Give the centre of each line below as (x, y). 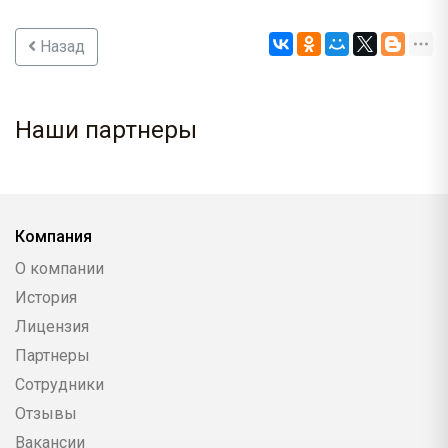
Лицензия (52, 327)
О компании (59, 269)
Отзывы (46, 414)
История (46, 298)
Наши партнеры (106, 130)
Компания (53, 237)
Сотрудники (59, 385)
